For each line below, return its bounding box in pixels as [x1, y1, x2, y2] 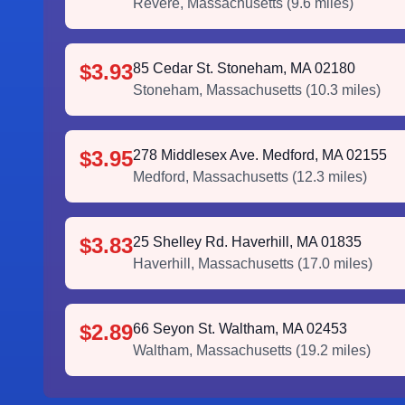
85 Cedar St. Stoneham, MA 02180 [133, 61, 355, 76]
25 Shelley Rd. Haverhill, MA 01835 [133, 234, 362, 250]
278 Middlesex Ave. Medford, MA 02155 [133, 147, 387, 163]
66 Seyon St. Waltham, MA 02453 [133, 321, 347, 336]
